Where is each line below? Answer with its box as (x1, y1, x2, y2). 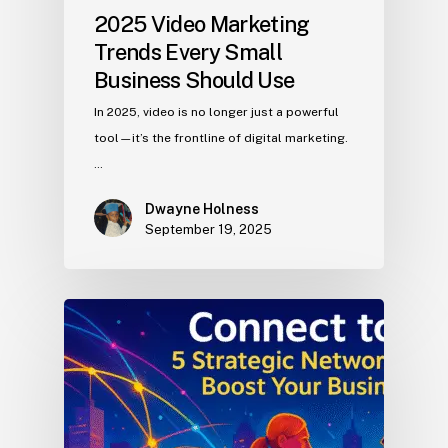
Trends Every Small (94, 39, 283, 66)
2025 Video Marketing (94, 11, 310, 38)
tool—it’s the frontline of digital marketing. (94, 131, 348, 146)
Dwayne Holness (145, 201, 259, 218)
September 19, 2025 (145, 222, 272, 238)
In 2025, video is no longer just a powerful (94, 105, 339, 120)
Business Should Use (94, 67, 295, 94)
